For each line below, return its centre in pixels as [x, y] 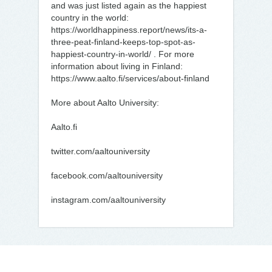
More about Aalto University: [105, 103]
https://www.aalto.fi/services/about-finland [130, 78]
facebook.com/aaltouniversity [107, 175]
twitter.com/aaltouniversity [100, 151]
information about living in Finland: [117, 66]
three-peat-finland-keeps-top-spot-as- [123, 42]
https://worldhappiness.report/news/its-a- [129, 30]
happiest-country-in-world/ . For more [123, 54]
